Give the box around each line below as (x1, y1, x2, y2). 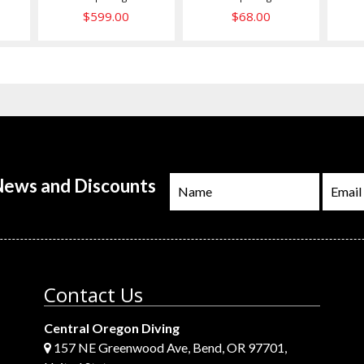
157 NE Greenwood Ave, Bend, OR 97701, (51, 339, 288, 355)
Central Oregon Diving (44, 319, 180, 336)
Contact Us (44, 280, 144, 308)
